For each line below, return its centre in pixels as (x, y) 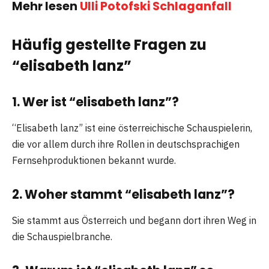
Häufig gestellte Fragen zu (109, 45)
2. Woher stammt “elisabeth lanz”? (123, 195)
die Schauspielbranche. (62, 237)
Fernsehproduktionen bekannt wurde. (94, 161)
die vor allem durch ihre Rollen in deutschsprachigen (126, 144)
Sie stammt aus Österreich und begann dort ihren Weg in (134, 221)
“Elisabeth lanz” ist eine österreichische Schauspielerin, (132, 128)
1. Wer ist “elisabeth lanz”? (95, 102)
